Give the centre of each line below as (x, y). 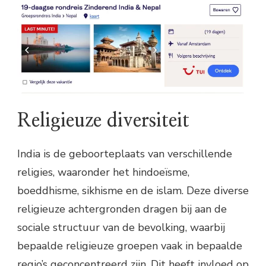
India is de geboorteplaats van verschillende (125, 153)
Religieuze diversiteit (103, 121)
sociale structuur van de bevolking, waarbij (121, 227)
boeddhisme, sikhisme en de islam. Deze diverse (133, 190)
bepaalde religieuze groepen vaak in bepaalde (130, 246)
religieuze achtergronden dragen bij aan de (122, 209)
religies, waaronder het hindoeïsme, (103, 172)
